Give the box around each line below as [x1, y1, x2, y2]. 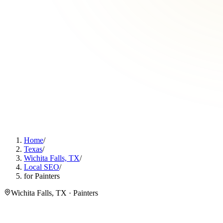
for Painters [24, 172, 60, 180]
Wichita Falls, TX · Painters [11, 189, 98, 197]
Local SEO [24, 163, 59, 171]
